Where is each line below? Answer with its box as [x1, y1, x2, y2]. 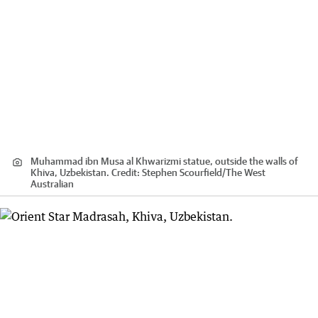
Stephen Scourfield [142, 167, 222, 179]
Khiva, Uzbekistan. [31, 167, 109, 179]
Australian [31, 178, 74, 190]
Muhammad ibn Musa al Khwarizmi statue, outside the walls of [31, 155, 298, 168]
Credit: [109, 167, 142, 179]
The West [226, 167, 265, 179]
